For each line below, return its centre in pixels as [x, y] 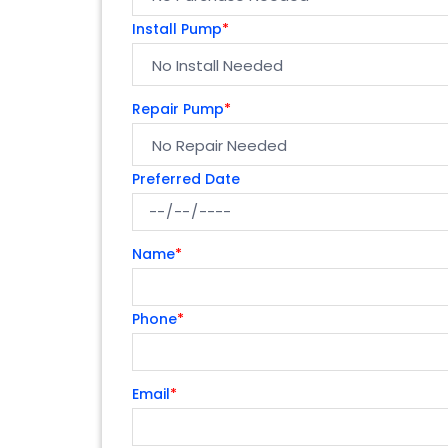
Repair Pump [178, 108]
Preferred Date [186, 178]
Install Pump [177, 28]
